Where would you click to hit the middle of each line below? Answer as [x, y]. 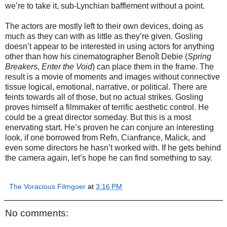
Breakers [21, 66]
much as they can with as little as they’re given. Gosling [104, 36]
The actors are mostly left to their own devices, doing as [104, 26]
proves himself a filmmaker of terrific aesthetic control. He [107, 107]
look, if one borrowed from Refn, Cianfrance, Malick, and [105, 137]
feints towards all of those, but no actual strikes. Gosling [104, 97]
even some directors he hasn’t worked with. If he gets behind [113, 147]
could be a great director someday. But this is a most [98, 117]
